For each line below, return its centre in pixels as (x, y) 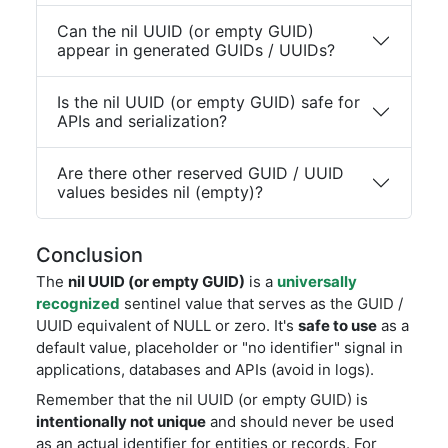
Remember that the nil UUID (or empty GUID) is (202, 399)
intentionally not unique (121, 421)
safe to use (337, 325)
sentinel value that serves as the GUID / (261, 303)
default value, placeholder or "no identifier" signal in (219, 347)
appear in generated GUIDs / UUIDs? (196, 50)
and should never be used (300, 421)
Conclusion (89, 255)
